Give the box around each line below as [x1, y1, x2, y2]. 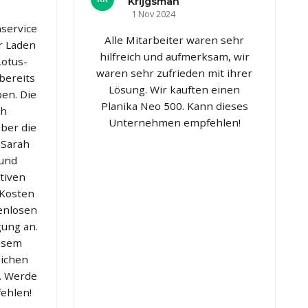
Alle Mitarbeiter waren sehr [104, 32, 245, 47]
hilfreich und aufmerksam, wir [99, 49, 250, 63]
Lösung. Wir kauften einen [109, 82, 241, 96]
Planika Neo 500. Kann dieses [100, 98, 248, 113]
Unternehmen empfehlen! [108, 115, 241, 129]
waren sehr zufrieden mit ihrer [96, 65, 253, 80]
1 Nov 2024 [131, 7, 176, 20]
